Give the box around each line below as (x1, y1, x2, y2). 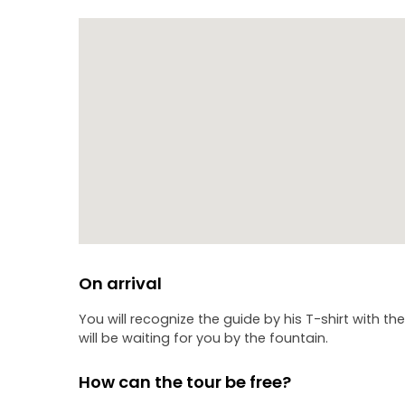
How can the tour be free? (79, 371, 291, 393)
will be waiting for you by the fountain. (79, 329, 328, 347)
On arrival (79, 272, 162, 295)
